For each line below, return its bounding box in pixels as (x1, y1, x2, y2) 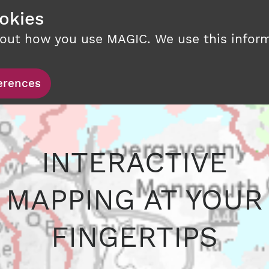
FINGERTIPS (51, 220, 218, 254)
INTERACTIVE (41, 145, 228, 180)
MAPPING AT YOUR (6, 183, 263, 217)
